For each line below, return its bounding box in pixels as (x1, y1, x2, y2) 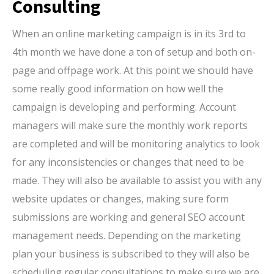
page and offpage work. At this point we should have (12, 64, 253, 77)
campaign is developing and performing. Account (12, 100, 236, 114)
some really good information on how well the (12, 82, 223, 95)
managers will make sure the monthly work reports (12, 119, 248, 132)
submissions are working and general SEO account (12, 210, 245, 224)
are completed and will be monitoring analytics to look (12, 137, 260, 150)
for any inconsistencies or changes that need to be (12, 155, 244, 169)
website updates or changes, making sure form (12, 192, 229, 206)
